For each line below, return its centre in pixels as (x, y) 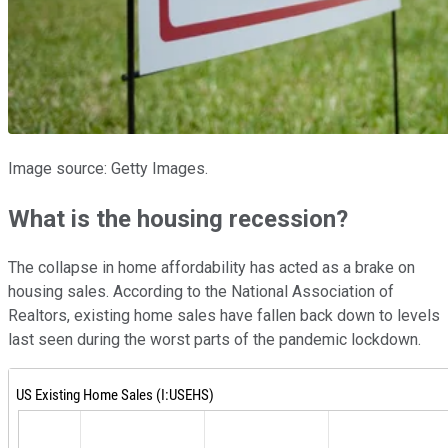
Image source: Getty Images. (108, 168)
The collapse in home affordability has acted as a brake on (211, 268)
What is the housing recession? (178, 218)
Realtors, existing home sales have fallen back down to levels (224, 316)
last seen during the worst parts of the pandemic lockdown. (216, 340)
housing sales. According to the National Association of (201, 292)
